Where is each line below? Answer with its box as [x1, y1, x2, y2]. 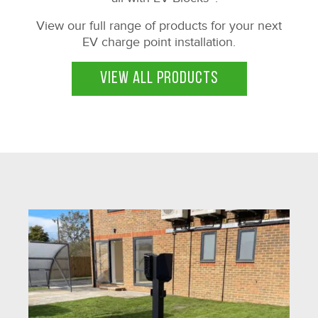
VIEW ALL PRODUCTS [99, 70, 219, 87]
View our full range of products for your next [36, 18, 282, 33]
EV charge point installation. [82, 34, 236, 50]
